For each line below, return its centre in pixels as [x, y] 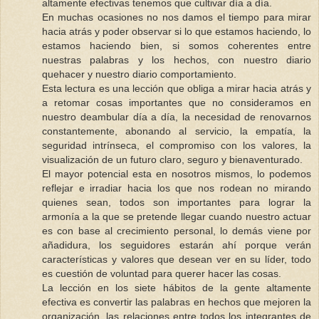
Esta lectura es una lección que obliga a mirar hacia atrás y [177, 89]
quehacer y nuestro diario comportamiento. [139, 74]
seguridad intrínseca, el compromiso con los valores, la [177, 146]
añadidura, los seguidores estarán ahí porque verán [177, 245]
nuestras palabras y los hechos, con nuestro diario [177, 60]
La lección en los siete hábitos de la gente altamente [177, 288]
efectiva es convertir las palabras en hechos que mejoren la [177, 302]
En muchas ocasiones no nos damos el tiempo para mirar [177, 17]
